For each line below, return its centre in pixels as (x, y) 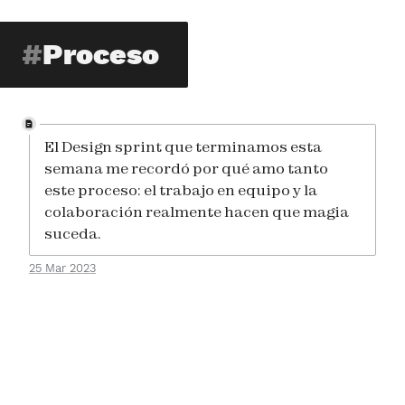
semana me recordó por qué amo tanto (186, 168)
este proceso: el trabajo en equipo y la (181, 190)
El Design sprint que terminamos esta (183, 146)
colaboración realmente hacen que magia (197, 212)
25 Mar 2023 (62, 268)
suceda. (73, 233)
